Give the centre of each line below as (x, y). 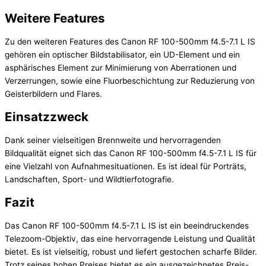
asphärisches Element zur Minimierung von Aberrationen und (121, 68)
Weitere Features (55, 18)
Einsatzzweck (47, 117)
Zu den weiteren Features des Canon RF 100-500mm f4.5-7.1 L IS (130, 42)
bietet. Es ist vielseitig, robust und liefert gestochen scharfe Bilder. (131, 252)
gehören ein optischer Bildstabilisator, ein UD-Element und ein (122, 55)
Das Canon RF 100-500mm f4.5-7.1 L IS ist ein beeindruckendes (127, 226)
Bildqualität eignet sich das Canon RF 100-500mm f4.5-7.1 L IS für (131, 153)
